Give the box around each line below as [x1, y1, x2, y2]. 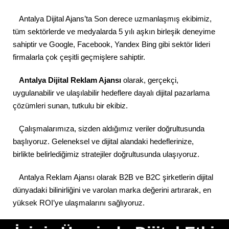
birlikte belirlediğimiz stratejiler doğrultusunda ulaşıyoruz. [13, 150, 199, 159]
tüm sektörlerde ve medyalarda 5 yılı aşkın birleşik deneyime [13, 27, 215, 36]
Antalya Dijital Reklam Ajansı [13, 76, 123, 85]
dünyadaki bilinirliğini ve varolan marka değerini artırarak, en [13, 186, 211, 195]
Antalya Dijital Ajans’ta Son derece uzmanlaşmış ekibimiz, [13, 14, 212, 24]
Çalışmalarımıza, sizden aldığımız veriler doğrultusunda [13, 124, 204, 133]
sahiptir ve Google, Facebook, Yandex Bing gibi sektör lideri [13, 40, 210, 49]
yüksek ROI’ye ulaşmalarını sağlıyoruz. [13, 198, 145, 208]
